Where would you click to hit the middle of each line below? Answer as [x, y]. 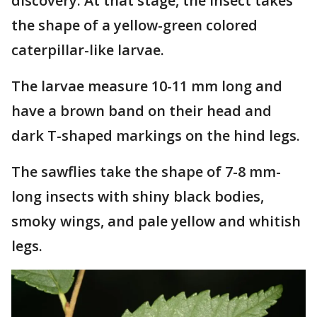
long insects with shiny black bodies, [138, 197]
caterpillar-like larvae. [90, 50]
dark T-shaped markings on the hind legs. [156, 136]
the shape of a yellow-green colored [134, 25]
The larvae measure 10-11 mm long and [147, 86]
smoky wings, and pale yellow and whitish [156, 221]
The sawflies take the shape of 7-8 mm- [146, 172]
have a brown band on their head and [142, 111]
